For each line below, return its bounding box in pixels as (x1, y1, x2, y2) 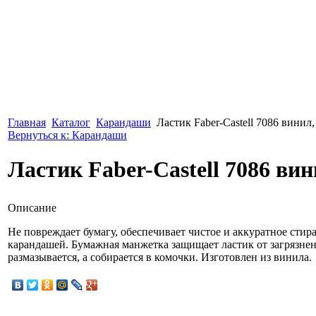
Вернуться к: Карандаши (8, 129, 127, 141)
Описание (8, 201, 56, 214)
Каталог (51, 116, 90, 128)
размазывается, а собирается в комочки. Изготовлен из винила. (8, 250, 312, 263)
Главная (8, 116, 46, 128)
